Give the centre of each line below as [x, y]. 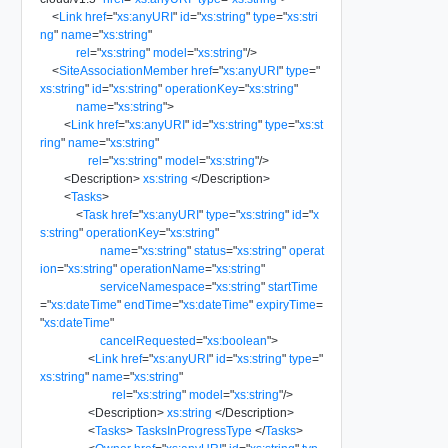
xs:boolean [236, 340]
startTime [292, 286]
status [209, 250]
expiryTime [285, 304]
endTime [147, 304]
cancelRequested [147, 340]
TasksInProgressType [193, 430]
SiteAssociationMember [123, 70]
